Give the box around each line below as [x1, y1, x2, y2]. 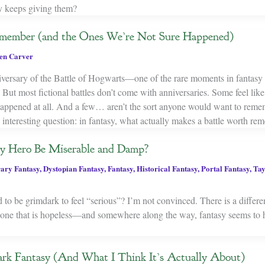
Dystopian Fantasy [43, 162, 104, 174]
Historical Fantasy [136, 162, 198, 174]
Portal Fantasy [201, 162, 250, 174]
